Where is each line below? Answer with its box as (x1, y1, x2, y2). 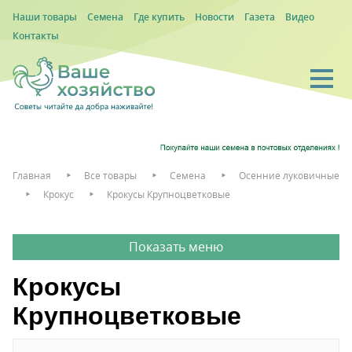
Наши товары (13, 10, 77, 24)
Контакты (13, 29, 59, 42)
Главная (13, 168, 51, 182)
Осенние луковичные (239, 168, 339, 182)
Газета (244, 10, 275, 24)
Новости (195, 10, 234, 24)
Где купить (134, 10, 185, 24)
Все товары (84, 168, 137, 182)
